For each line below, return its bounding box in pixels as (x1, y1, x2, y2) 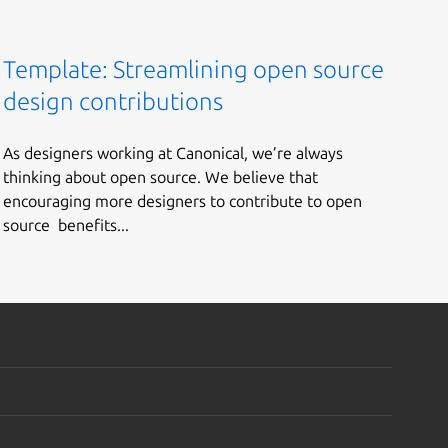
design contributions (2, 88, 223, 116)
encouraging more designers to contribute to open (2, 191, 362, 210)
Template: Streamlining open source (2, 56, 384, 84)
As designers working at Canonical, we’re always (2, 143, 343, 162)
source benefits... (2, 215, 129, 234)
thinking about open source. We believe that (2, 167, 318, 186)
